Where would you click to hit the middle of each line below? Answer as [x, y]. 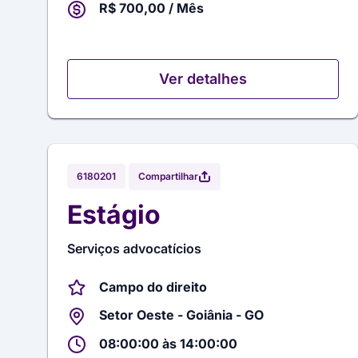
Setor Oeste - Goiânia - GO [181, 315]
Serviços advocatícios [134, 248]
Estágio [114, 214]
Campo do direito [153, 286]
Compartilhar [168, 176]
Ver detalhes [203, 78]
